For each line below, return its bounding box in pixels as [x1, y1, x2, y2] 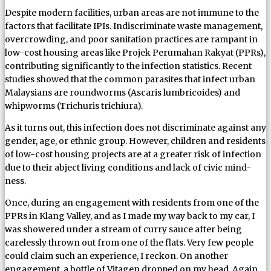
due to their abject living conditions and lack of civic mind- [5, 162, 251, 173]
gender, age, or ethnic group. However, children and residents [5, 135, 266, 146]
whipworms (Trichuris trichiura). [5, 100, 143, 111]
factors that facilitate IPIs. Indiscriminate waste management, [5, 20, 263, 31]
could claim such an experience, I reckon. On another [5, 250, 228, 261]
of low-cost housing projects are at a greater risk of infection [5, 148, 261, 160]
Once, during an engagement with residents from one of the [5, 197, 259, 208]
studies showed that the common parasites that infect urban [5, 73, 255, 85]
